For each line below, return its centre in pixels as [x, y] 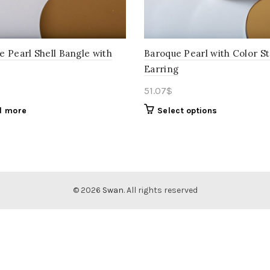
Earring [162, 69]
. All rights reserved [160, 190]
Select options [187, 111]
